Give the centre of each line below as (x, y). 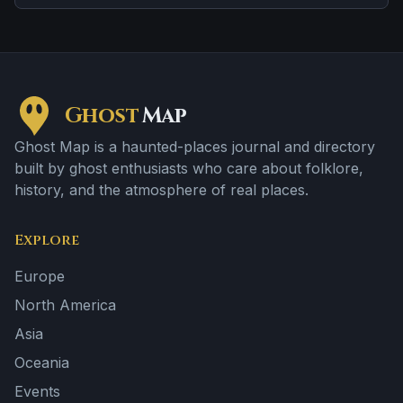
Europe (40, 276)
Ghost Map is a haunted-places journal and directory (195, 147)
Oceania (42, 363)
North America (65, 305)
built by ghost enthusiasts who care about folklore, (189, 168)
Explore (47, 240)
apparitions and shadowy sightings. (134, 13)
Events (37, 391)
